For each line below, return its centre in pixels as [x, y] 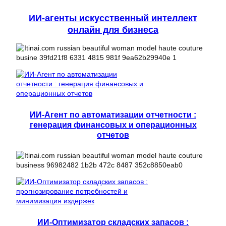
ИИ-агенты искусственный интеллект [113, 18]
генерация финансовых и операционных [113, 124]
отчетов [113, 134]
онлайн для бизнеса [113, 30]
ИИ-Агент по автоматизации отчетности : [113, 114]
